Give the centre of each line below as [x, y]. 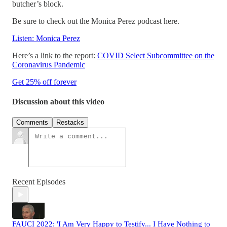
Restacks [70, 123]
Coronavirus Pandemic [49, 64]
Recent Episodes [39, 182]
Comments [32, 123]
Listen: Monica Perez [46, 38]
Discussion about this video [58, 101]
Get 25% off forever [44, 82]
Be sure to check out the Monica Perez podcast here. [96, 21]
